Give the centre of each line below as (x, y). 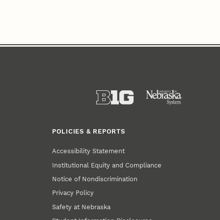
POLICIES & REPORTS (88, 131)
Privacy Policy (73, 193)
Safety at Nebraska (82, 207)
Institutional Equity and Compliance (107, 165)
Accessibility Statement (89, 151)
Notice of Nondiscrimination (95, 179)
